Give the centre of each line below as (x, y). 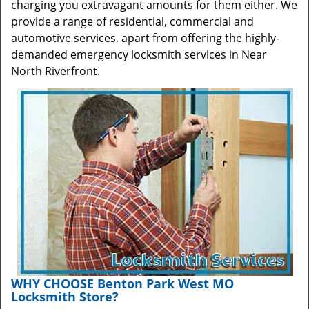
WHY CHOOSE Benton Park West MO (122, 283)
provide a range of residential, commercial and (132, 21)
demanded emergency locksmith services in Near (139, 54)
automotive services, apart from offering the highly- (145, 38)
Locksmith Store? (65, 297)
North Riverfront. (56, 71)
